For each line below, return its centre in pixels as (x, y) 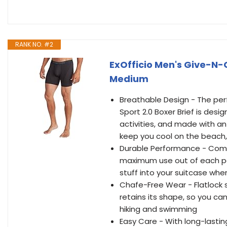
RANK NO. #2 (34, 44)
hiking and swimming (158, 209)
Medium (129, 79)
